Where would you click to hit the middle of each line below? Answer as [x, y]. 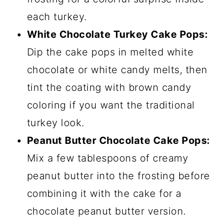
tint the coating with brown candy [109, 88]
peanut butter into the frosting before [118, 176]
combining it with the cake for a [104, 194]
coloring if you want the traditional [111, 105]
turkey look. [55, 123]
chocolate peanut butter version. [106, 211]
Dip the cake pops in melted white [110, 52]
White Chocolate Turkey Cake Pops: [117, 35]
